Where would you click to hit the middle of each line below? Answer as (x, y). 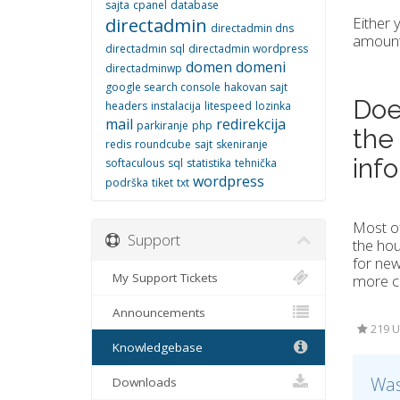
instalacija (176, 106)
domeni (261, 67)
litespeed (228, 106)
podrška (127, 183)
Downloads (141, 383)
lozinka (273, 106)
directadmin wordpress (248, 49)
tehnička (256, 163)
